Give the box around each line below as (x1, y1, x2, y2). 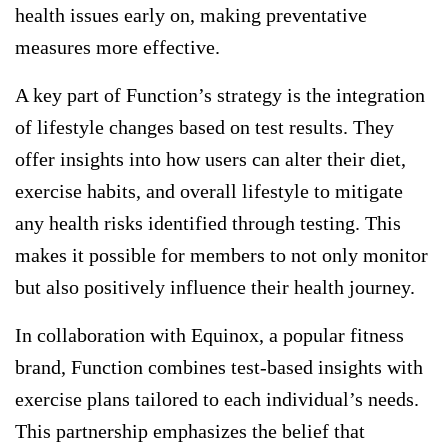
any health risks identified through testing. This (15, 212, 401, 235)
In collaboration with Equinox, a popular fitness (15, 324, 404, 347)
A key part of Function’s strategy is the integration (15, 84, 425, 107)
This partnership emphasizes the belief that (15, 420, 365, 443)
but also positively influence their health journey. (15, 276, 415, 299)
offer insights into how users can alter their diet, (15, 148, 406, 171)
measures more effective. (15, 36, 220, 59)
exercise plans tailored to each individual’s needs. (15, 388, 419, 411)
